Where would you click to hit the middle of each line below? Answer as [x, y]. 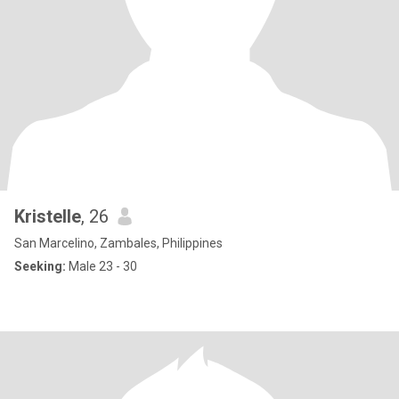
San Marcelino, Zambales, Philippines [118, 243]
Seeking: [40, 266]
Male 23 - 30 [102, 266]
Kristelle [48, 216]
